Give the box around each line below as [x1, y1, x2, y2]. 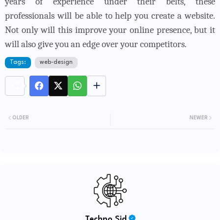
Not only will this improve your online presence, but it [5, 24, 215, 35]
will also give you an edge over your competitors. [5, 38, 187, 50]
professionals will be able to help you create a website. [5, 10, 215, 21]
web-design [40, 59, 73, 65]
